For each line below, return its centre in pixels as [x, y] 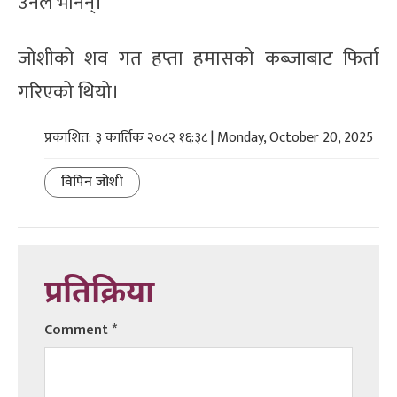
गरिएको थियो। [69, 92]
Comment [78, 330]
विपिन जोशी [92, 182]
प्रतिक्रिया [99, 294]
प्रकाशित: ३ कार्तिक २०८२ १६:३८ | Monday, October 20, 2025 [209, 137]
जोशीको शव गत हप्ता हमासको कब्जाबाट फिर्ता [198, 58]
